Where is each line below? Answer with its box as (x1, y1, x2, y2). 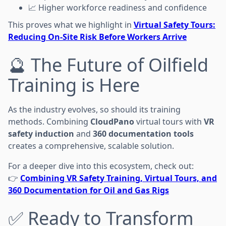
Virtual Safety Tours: (134, 19, 215, 30)
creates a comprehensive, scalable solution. (8, 140, 174, 151)
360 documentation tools (93, 128, 194, 139)
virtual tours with (134, 116, 204, 127)
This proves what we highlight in (8, 19, 134, 30)
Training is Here (8, 72, 140, 97)
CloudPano (90, 116, 134, 127)
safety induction (8, 128, 74, 139)
